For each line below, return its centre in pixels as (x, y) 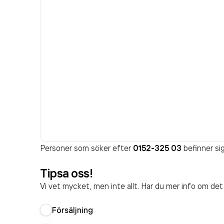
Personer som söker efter (86, 148)
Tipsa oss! (66, 173)
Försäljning (72, 210)
